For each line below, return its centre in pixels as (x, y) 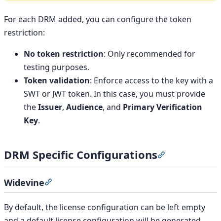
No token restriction (64, 54)
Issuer (50, 107)
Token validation (57, 80)
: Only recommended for (149, 54)
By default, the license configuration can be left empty (105, 207)
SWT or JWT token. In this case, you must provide (114, 93)
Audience (84, 107)
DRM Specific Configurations (81, 154)
